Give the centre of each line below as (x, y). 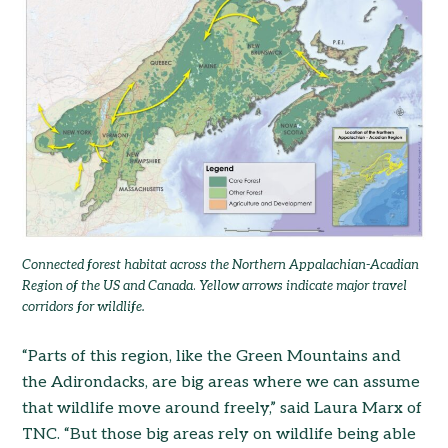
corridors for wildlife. (84, 307)
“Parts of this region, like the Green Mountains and (212, 357)
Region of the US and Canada (108, 286)
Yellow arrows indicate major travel (303, 286)
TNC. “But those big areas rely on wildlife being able (219, 435)
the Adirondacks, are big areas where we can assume (221, 383)
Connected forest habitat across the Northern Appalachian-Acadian (221, 265)
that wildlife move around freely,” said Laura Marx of (222, 409)
